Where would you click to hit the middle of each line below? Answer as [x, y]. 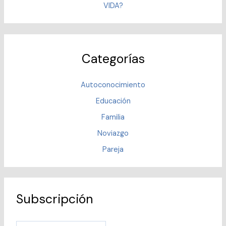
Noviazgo [113, 133]
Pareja [113, 149]
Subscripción [54, 199]
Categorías [113, 59]
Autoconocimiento [113, 85]
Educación [113, 101]
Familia [113, 117]
